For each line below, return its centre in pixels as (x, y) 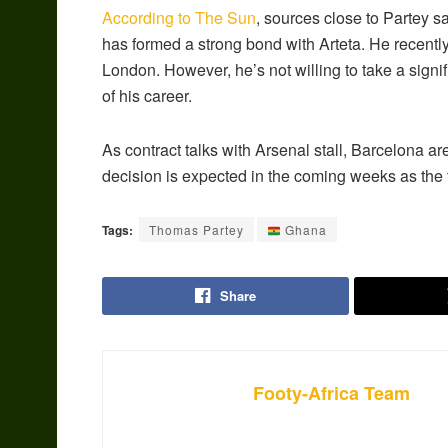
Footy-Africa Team (331, 393)
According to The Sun (179, 18)
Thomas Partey (196, 230)
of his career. (147, 96)
